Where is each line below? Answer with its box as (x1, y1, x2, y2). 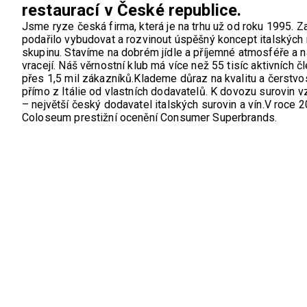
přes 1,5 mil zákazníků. (22, 72, 134, 85)
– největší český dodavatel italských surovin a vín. (22, 98, 265, 111)
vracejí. (22, 59, 59, 72)
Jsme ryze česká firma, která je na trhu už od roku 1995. (22, 20, 297, 33)
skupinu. (22, 46, 65, 59)
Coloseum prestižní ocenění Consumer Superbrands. (22, 111, 278, 124)
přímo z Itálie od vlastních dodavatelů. (22, 85, 211, 98)
